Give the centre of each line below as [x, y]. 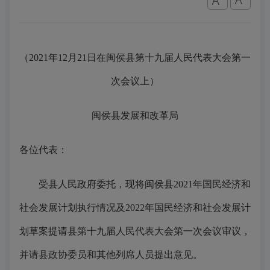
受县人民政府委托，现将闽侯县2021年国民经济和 [135, 184]
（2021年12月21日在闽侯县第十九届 [96, 58]
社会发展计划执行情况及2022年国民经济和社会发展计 [135, 208]
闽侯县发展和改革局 [135, 115]
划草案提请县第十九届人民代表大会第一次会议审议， [135, 231]
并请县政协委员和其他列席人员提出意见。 [111, 255]
